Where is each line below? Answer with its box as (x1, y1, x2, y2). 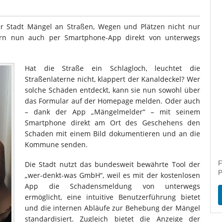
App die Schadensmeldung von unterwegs (25, 181, 200, 191)
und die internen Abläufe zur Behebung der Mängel (25, 203, 200, 213)
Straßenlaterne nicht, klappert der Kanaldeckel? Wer (25, 74, 200, 84)
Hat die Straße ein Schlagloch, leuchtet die (25, 63, 200, 73)
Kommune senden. (25, 140, 88, 149)
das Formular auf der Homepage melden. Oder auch (25, 96, 200, 106)
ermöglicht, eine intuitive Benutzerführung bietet (25, 192, 200, 202)
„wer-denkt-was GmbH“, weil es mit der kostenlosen (25, 170, 200, 180)
